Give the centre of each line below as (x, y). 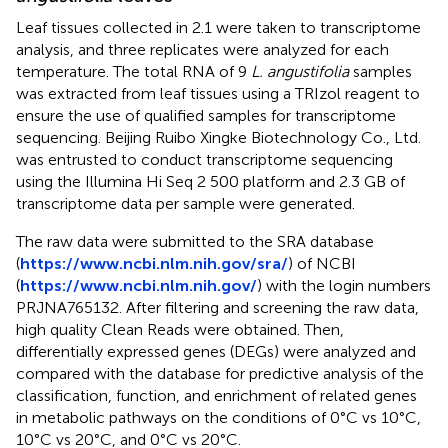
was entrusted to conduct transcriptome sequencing (204, 160)
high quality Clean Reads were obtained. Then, (180, 330)
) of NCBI (322, 264)
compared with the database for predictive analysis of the (220, 374)
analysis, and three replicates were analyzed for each (202, 50)
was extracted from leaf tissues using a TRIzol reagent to (218, 94)
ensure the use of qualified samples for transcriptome (206, 116)
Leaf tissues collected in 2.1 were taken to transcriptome (218, 28)
